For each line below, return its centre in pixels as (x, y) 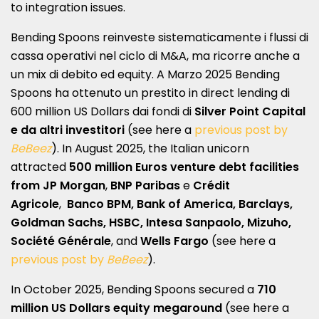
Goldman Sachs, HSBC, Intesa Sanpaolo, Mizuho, (151, 222)
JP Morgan (74, 185)
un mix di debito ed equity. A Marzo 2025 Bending (145, 74)
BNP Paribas (147, 185)
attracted (40, 167)
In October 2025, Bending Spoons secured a (134, 289)
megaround (189, 308)
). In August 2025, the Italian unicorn (150, 148)
